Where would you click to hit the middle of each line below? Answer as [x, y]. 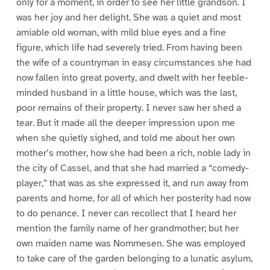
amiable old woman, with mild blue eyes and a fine [121, 33]
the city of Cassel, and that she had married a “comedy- [132, 168]
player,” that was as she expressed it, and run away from [132, 184]
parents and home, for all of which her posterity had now [133, 199]
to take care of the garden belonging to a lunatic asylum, [134, 259]
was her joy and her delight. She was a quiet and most [128, 18]
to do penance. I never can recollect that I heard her [126, 214]
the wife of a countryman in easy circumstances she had [133, 63]
